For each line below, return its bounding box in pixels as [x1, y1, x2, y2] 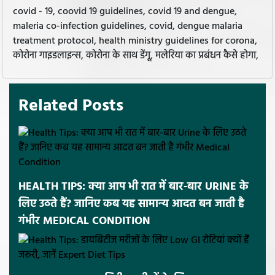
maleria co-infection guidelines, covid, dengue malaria [13, 18, 242, 34]
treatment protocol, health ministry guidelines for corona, [13, 33, 257, 49]
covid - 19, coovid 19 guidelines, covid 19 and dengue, [13, 3, 237, 20]
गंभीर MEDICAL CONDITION [18, 212, 150, 230]
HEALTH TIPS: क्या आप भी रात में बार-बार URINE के [18, 177, 249, 196]
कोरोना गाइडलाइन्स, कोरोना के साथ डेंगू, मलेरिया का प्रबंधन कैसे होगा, [13, 47, 258, 64]
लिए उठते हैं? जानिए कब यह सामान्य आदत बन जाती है [18, 195, 244, 213]
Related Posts [18, 91, 123, 120]
